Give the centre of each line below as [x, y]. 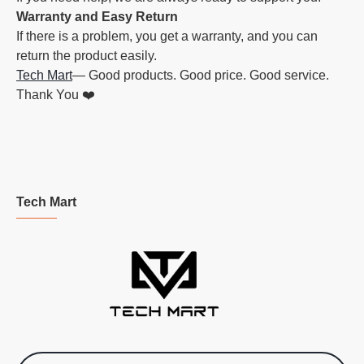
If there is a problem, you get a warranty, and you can [167, 36]
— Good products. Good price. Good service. [201, 75]
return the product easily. [87, 56]
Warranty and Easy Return [97, 17]
